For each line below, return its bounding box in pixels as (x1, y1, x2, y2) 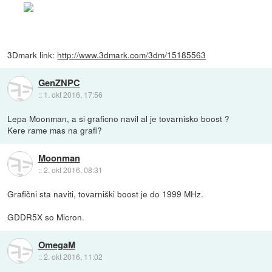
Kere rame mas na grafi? (7, 124, 103, 137)
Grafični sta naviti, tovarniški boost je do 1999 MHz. (7, 188, 204, 200)
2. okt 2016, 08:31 (43, 164, 103, 175)
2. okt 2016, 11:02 (43, 251, 103, 262)
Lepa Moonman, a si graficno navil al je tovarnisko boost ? (7, 112, 230, 125)
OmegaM (38, 237, 75, 251)
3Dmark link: (7, 49, 58, 61)
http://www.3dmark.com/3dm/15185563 (57, 49, 206, 61)
